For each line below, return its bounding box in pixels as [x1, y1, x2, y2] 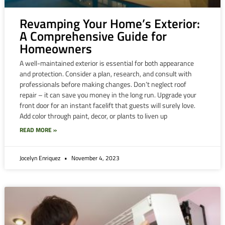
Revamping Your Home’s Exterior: [19, 14, 200, 34]
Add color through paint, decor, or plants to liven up [19, 110, 167, 122]
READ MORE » [19, 125, 57, 135]
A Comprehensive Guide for [19, 27, 167, 46]
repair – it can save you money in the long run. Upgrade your [19, 89, 196, 100]
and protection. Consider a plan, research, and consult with [19, 68, 192, 79]
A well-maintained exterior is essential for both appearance [19, 58, 194, 69]
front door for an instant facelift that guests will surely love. [19, 100, 195, 111]
